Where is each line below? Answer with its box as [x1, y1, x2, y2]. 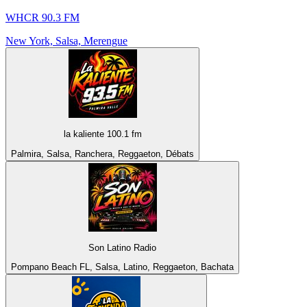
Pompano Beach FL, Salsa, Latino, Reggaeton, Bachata [11, 262, 234, 273]
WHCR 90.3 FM [5, 12, 79, 24]
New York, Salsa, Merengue [5, 35, 127, 47]
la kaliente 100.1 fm [63, 129, 142, 140]
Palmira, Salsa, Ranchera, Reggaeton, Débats [11, 148, 194, 159]
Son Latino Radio [88, 243, 156, 254]
